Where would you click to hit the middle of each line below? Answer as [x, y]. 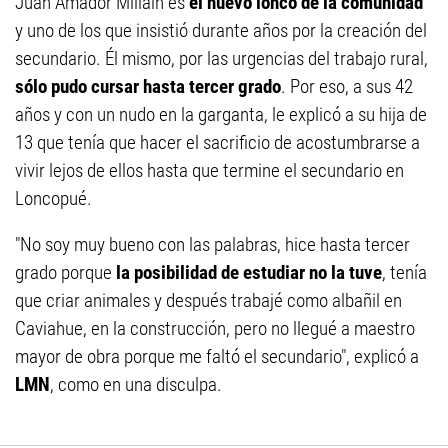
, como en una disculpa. [136, 384]
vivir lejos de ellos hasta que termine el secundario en [209, 170]
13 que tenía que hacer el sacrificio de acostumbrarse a [217, 142]
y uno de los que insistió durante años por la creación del [221, 30]
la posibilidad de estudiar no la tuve [249, 272]
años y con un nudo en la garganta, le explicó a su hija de [221, 114]
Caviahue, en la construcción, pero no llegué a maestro [215, 328]
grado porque [65, 272]
